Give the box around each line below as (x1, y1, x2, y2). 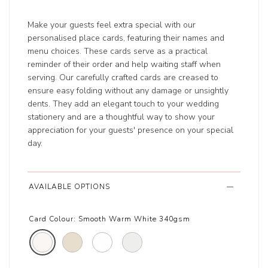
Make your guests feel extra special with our (28, 19, 196, 31)
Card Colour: (29, 214, 77, 224)
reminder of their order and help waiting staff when (28, 59, 221, 71)
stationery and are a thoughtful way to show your (28, 111, 215, 123)
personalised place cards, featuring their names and (28, 32, 225, 44)
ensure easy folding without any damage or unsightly (28, 85, 229, 97)
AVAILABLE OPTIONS (29, 182, 111, 192)
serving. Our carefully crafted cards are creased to (28, 72, 219, 84)
